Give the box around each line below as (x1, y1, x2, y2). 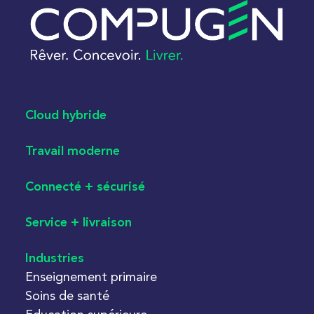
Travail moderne (25, 144, 120, 158)
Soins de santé (25, 287, 109, 303)
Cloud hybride (25, 109, 107, 122)
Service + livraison (25, 216, 132, 229)
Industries (25, 252, 84, 265)
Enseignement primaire (25, 268, 157, 284)
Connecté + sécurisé (25, 180, 145, 193)
